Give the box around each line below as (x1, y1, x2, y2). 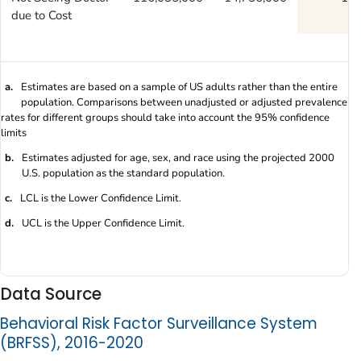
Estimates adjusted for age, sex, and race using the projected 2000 (22, 151, 334, 165)
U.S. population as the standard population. (22, 166, 225, 180)
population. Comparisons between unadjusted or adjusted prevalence (21, 95, 347, 110)
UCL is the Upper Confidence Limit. (22, 216, 185, 230)
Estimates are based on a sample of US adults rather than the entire (21, 80, 338, 94)
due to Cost (10, 7, 72, 23)
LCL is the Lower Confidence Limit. (20, 191, 181, 205)
